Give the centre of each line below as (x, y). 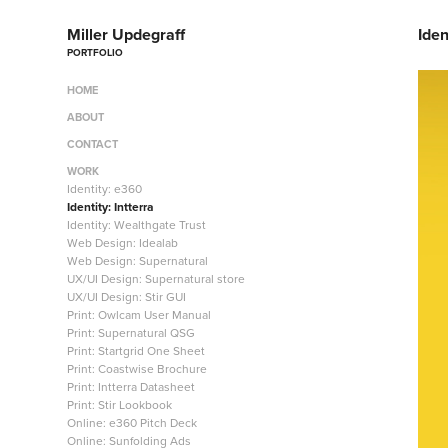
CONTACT (93, 144)
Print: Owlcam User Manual (139, 314)
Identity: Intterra (111, 206)
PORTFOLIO (95, 52)
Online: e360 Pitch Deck (132, 422)
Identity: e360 (105, 188)
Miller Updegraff (126, 34)
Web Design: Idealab (123, 242)
